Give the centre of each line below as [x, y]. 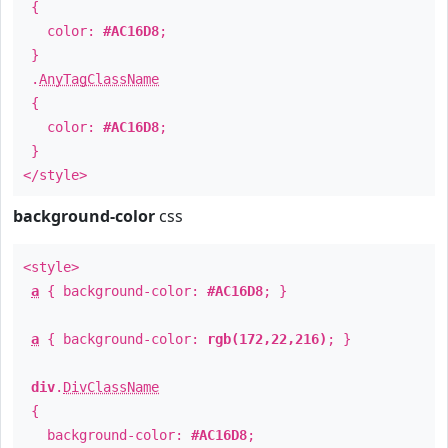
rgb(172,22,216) [267, 339]
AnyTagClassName [99, 79]
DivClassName [111, 387]
